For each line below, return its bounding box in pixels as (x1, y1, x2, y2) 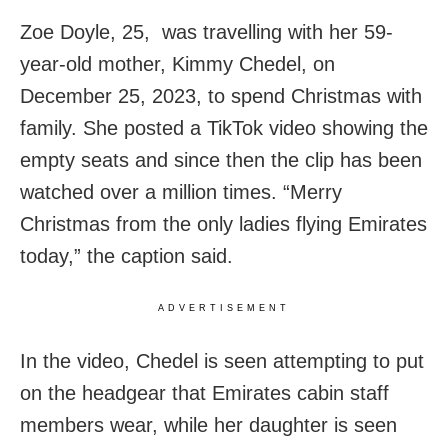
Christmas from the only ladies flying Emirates (20, 213, 427, 236)
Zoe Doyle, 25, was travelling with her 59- (20, 21, 393, 44)
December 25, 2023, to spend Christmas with (20, 85, 422, 108)
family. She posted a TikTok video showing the (20, 117, 428, 140)
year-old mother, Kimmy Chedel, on (20, 53, 335, 76)
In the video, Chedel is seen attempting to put (20, 350, 424, 373)
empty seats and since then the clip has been (20, 149, 422, 172)
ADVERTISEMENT (158, 303, 290, 314)
